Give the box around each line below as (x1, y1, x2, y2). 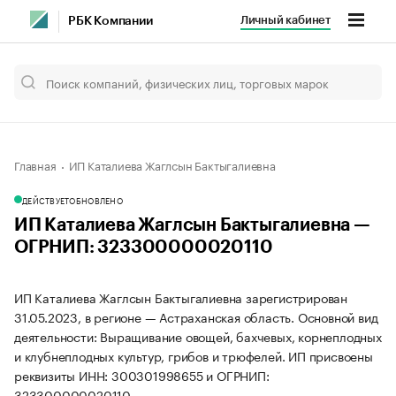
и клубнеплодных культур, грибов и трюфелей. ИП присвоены (14, 346, 373, 365)
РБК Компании (68, 15, 153, 27)
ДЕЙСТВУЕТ (22, 194, 70, 206)
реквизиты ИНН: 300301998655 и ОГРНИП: (14, 365, 270, 385)
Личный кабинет (240, 14, 331, 26)
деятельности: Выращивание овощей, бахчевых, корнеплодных (14, 326, 382, 346)
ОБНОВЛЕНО (69, 194, 123, 206)
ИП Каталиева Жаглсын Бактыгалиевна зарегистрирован (14, 287, 347, 307)
